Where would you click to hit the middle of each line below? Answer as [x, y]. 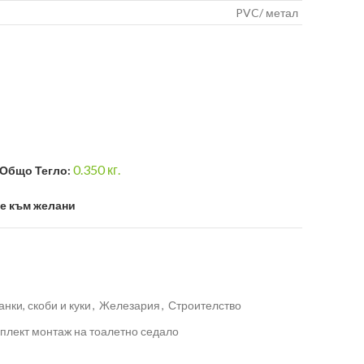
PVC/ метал [267, 13]
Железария [130, 305]
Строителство [205, 305]
